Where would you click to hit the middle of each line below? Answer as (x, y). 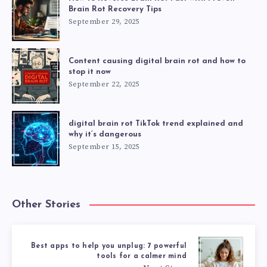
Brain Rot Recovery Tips (115, 9)
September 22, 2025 (104, 84)
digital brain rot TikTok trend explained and (156, 123)
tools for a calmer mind (142, 256)
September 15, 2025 (104, 147)
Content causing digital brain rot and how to (157, 61)
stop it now (90, 72)
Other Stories (46, 204)
